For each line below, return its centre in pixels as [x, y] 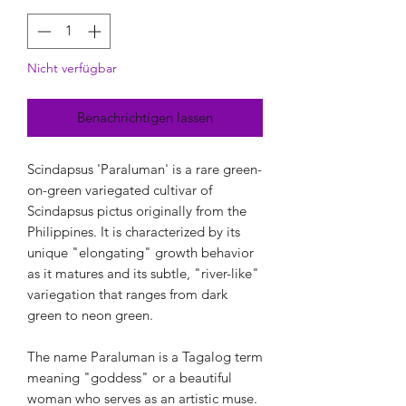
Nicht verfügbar [72, 68]
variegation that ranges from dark [127, 294]
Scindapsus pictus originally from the [137, 210]
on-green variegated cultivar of [120, 189]
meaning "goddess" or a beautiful [130, 377]
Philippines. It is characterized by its [134, 231]
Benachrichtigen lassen [145, 117]
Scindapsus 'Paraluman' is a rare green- [145, 169]
